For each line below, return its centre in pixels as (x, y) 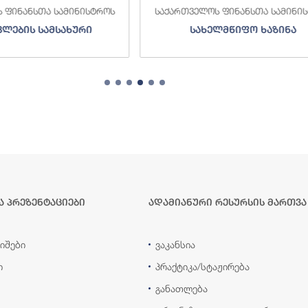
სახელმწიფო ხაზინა (243, 29)
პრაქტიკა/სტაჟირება (202, 266)
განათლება (181, 288)
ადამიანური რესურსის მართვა (228, 202)
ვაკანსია (175, 244)
